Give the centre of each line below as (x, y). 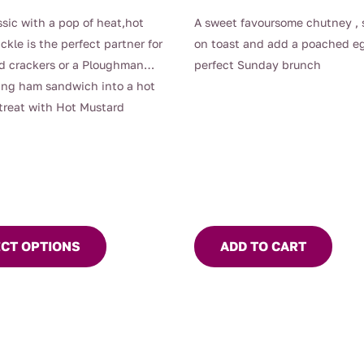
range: (54, 14)
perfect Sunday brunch (257, 65)
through (59, 56)
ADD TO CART (263, 247)
